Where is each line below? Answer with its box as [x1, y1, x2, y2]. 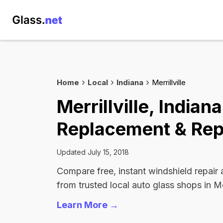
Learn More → [57, 200, 118, 210]
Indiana [116, 78, 143, 87]
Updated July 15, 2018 [57, 148, 129, 156]
